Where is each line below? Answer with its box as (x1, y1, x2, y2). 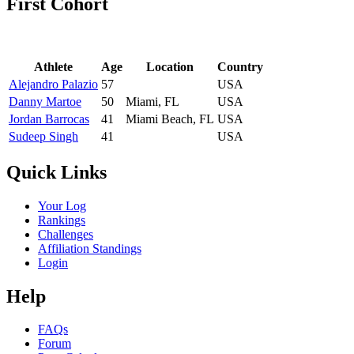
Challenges (38, 227, 93, 241)
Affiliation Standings (38, 241, 141, 255)
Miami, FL (126, 94, 179, 108)
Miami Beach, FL (126, 111, 214, 126)
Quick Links (6, 161, 107, 183)
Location (146, 59, 194, 73)
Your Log (38, 198, 86, 213)
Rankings (38, 213, 85, 227)
